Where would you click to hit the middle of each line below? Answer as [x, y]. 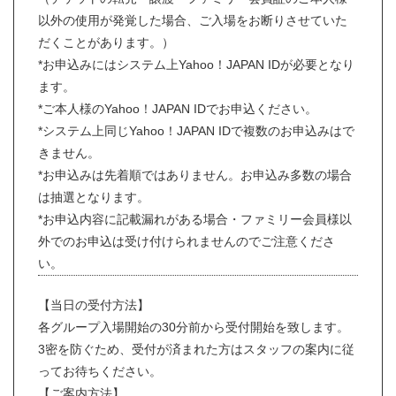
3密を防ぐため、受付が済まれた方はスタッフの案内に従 [196, 349]
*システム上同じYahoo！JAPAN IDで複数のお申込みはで [196, 131]
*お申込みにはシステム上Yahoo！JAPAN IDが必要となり [196, 65]
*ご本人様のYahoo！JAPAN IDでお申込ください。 [178, 109]
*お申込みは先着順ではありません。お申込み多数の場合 [195, 175]
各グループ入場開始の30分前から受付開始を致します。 [194, 327]
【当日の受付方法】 [94, 305]
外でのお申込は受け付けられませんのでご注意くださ [187, 241]
